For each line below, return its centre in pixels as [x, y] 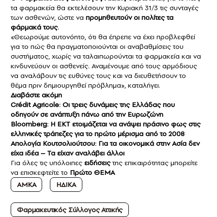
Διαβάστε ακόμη [37, 95]
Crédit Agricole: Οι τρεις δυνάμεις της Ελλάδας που [93, 104]
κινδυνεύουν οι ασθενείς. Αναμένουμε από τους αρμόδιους [104, 66]
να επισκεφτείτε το [40, 172]
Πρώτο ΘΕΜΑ [92, 172]
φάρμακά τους [34, 27]
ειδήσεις [97, 163]
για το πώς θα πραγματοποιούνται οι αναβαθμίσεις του [97, 46]
